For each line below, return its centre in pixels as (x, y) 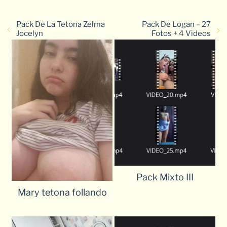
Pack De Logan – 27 (176, 24)
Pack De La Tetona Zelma (61, 24)
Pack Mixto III (165, 177)
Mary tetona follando (62, 192)
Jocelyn (30, 33)
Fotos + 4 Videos (181, 33)
